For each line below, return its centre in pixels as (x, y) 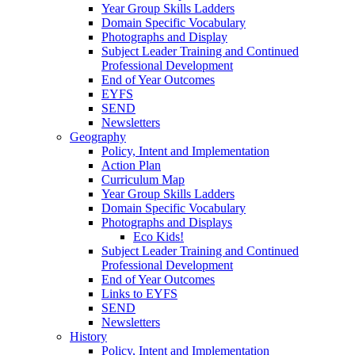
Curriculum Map (143, 179)
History (88, 336)
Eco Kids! (158, 236)
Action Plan (131, 165)
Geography (98, 136)
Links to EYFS (139, 293)
